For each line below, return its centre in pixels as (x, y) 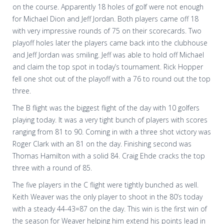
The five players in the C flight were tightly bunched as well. (105, 184)
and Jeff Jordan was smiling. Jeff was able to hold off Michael (108, 54)
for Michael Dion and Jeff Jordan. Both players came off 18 (105, 18)
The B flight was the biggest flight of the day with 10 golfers (106, 107)
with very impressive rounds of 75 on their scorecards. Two (107, 30)
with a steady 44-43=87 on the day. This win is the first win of (110, 208)
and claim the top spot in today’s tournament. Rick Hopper (108, 66)
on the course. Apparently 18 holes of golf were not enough (108, 6)
